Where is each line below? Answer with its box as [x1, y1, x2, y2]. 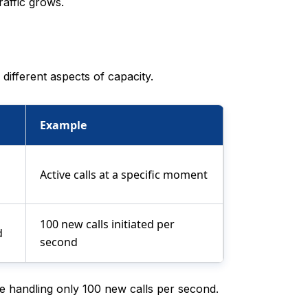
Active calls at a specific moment [40, 167, 208, 183]
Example [40, 118, 87, 133]
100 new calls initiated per [40, 217, 175, 232]
